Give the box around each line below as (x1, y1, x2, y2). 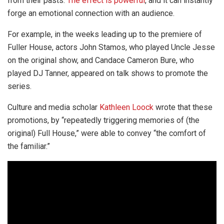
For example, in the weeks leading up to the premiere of (7, 29, 202, 39)
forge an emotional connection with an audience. (7, 8, 174, 18)
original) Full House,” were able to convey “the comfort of (7, 128, 206, 138)
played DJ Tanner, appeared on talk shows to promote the (7, 68, 208, 78)
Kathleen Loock (99, 102, 153, 112)
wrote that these (153, 102, 212, 112)
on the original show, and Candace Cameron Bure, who (7, 55, 194, 65)
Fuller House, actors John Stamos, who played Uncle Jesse (7, 42, 215, 52)
